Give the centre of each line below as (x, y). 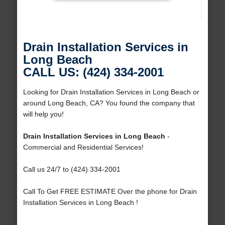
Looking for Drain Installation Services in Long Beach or (111, 92)
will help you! (43, 114)
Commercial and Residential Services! (83, 147)
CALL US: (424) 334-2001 (93, 72)
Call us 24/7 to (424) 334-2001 (72, 170)
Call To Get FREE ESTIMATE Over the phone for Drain (110, 192)
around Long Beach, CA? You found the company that (109, 103)
